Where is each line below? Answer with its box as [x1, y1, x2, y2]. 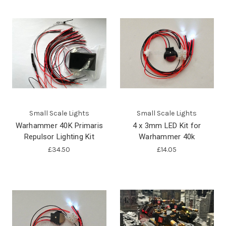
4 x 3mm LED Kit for [132, 121, 201, 130]
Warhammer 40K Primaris [15, 121, 103, 130]
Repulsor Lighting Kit [24, 132, 94, 141]
